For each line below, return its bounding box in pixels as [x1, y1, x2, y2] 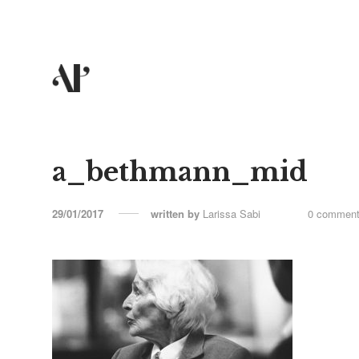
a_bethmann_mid [52, 155, 308, 188]
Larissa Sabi [203, 206, 260, 221]
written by [151, 206, 203, 221]
